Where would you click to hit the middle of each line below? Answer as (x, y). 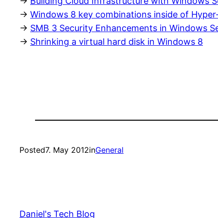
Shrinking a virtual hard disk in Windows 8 (117, 42)
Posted (32, 150)
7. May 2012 (67, 150)
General (109, 150)
